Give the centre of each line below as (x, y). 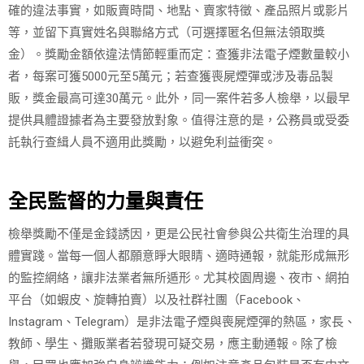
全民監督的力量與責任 (106, 201)
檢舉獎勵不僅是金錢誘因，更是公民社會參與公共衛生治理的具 (179, 234)
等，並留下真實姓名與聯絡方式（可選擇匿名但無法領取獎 (167, 32)
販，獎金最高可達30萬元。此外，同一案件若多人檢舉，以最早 (179, 98)
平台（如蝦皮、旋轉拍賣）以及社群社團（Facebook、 (156, 299)
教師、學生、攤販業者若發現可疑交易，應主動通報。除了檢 (173, 343)
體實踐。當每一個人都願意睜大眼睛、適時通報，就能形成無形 (179, 256)
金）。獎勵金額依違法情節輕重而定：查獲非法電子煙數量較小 (179, 54)
